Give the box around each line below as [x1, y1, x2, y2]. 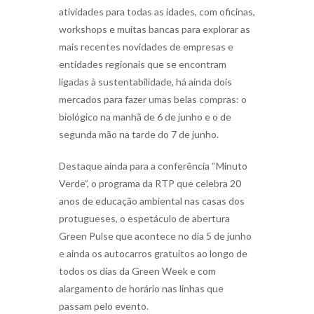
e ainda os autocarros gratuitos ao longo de [59, 247, 247, 259]
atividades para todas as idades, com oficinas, [59, 6, 255, 18]
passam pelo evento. [59, 300, 149, 312]
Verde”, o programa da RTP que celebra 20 [59, 177, 241, 189]
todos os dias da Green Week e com [59, 265, 216, 277]
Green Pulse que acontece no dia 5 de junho [59, 230, 252, 242]
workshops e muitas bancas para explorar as [59, 23, 250, 35]
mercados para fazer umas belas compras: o [59, 93, 247, 105]
